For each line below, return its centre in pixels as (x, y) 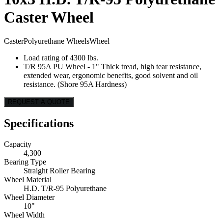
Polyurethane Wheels (56, 41)
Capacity (18, 144)
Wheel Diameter (29, 197)
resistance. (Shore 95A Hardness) (75, 84)
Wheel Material (28, 180)
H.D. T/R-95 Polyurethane (65, 189)
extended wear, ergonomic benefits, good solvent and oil (111, 76)
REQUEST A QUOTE (39, 102)
